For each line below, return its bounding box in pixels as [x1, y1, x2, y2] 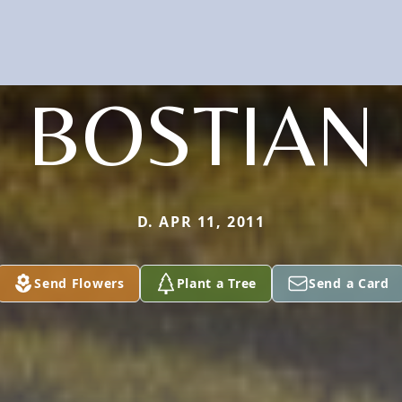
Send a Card [309, 274, 389, 292]
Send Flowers [34, 274, 125, 292]
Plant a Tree [176, 274, 258, 292]
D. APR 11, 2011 [136, 211, 266, 232]
